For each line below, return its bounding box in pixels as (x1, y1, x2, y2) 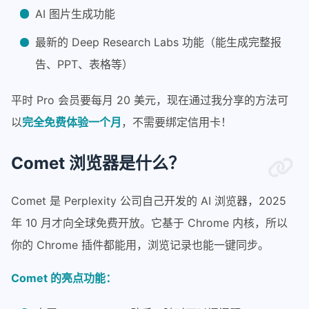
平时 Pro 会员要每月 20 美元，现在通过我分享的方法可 (11, 92, 288, 107)
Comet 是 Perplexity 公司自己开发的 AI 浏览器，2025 (11, 193, 286, 208)
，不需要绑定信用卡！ (121, 114, 232, 129)
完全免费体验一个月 (22, 114, 121, 129)
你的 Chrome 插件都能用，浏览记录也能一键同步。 (11, 237, 269, 252)
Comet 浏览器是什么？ (11, 152, 185, 173)
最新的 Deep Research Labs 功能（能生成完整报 (35, 35, 282, 50)
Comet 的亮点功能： (11, 270, 117, 285)
